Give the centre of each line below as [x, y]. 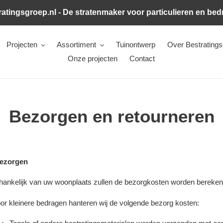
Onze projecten [93, 58]
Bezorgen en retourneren [111, 116]
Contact [142, 58]
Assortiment [76, 45]
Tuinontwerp [135, 45]
